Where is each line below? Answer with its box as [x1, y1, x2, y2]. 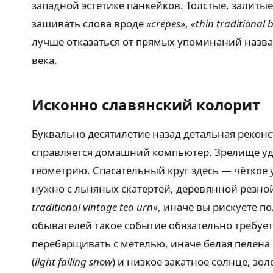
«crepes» [146, 16, 185, 30]
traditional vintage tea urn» [32, 200, 158, 214]
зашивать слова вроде [32, 16, 146, 30]
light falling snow [35, 255, 112, 269]
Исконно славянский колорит [32, 94, 260, 115]
